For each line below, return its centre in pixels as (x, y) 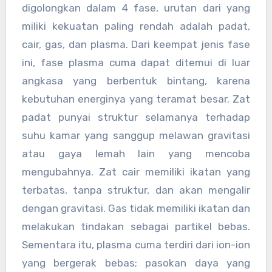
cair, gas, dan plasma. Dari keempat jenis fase (136, 45)
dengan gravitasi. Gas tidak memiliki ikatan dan (136, 209)
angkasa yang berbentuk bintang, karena (136, 81)
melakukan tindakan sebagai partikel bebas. (136, 227)
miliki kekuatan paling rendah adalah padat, (136, 26)
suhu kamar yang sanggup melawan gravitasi (136, 136)
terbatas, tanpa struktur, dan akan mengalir (136, 190)
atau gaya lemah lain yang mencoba (136, 154)
